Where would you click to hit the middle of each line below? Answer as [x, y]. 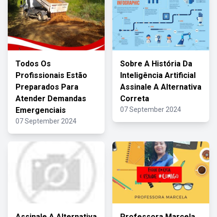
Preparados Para [47, 87]
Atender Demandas [51, 99]
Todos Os [33, 64]
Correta [135, 99]
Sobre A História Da [156, 64]
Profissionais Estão [51, 75]
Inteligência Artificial [158, 75]
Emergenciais [41, 110]
